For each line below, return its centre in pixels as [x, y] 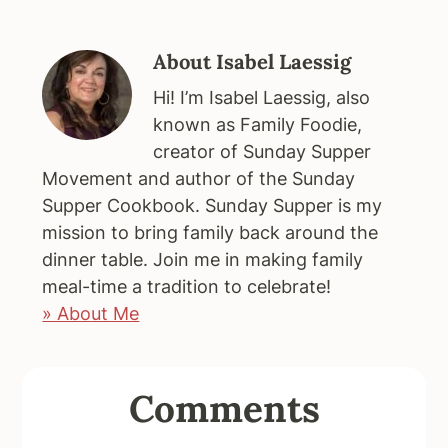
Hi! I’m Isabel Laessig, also [262, 97]
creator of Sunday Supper [262, 151]
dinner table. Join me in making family [203, 259]
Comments [224, 408]
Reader [70, 383]
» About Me [91, 313]
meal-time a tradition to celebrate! [187, 286]
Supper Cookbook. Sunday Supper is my [212, 205]
